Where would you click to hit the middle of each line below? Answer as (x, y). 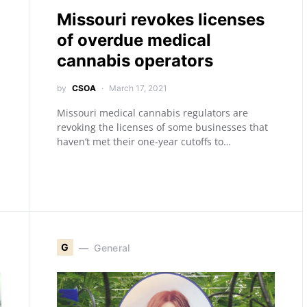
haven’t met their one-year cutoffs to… (144, 142)
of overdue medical (134, 40)
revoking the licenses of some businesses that (162, 127)
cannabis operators (135, 61)
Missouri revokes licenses (161, 20)
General (112, 247)
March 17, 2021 (138, 88)
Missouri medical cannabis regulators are (152, 113)
